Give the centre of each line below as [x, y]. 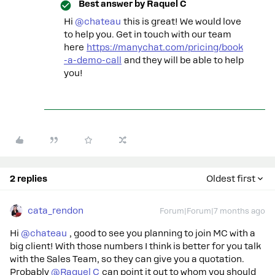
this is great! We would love [181, 21]
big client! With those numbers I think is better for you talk [135, 246]
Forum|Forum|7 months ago [212, 211]
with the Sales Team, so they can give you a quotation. [127, 259]
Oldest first [231, 179]
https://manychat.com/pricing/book [165, 47]
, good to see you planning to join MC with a [161, 233]
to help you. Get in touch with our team [148, 34]
